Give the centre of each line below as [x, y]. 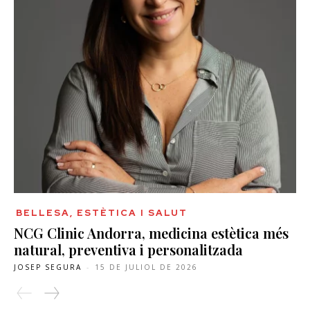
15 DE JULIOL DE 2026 [146, 267]
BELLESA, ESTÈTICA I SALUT [102, 212]
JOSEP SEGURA [48, 267]
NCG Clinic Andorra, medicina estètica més [151, 232]
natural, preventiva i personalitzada [128, 249]
